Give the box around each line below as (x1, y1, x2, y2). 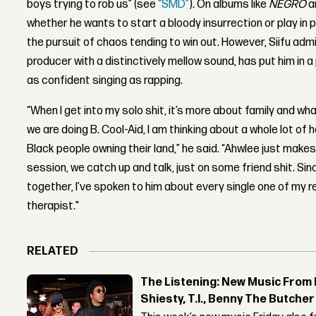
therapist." (27, 200, 80, 214)
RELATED (27, 245, 79, 259)
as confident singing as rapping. (27, 74, 183, 88)
